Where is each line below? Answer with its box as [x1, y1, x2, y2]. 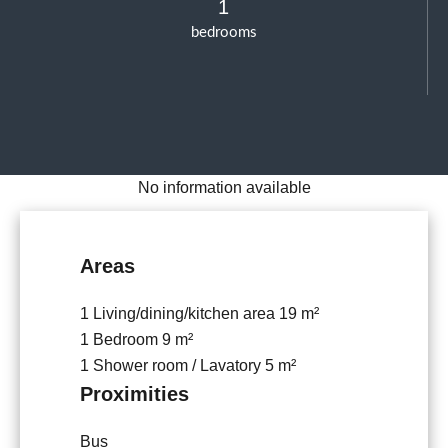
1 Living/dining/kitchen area [80, 305, 279, 323]
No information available [137, 179, 311, 197]
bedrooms [190, 25, 257, 41]
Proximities [80, 383, 189, 406]
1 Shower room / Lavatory [80, 357, 265, 375]
